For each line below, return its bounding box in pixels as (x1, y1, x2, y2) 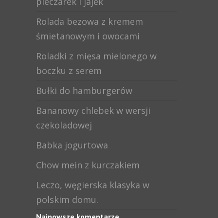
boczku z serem (36, 65, 102, 77)
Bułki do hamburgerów (36, 85, 132, 97)
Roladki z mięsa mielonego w (36, 50, 157, 62)
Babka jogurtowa (36, 139, 108, 151)
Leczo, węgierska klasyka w (36, 179, 149, 191)
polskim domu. (36, 194, 98, 206)
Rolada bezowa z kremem (36, 16, 143, 28)
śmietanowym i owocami (36, 30, 140, 42)
